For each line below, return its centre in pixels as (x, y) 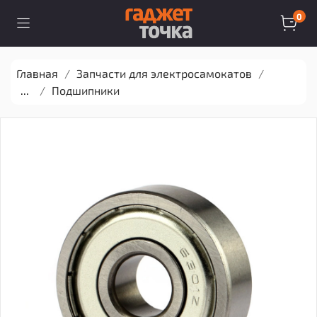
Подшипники (86, 90)
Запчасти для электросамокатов (164, 73)
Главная (37, 73)
